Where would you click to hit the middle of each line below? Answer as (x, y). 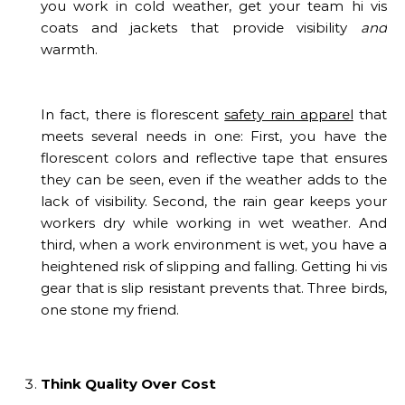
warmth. (69, 50)
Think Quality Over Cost (128, 384)
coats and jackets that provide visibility (201, 28)
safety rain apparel (289, 115)
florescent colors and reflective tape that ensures (214, 158)
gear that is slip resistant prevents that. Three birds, (214, 288)
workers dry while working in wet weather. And (214, 223)
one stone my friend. (110, 310)
